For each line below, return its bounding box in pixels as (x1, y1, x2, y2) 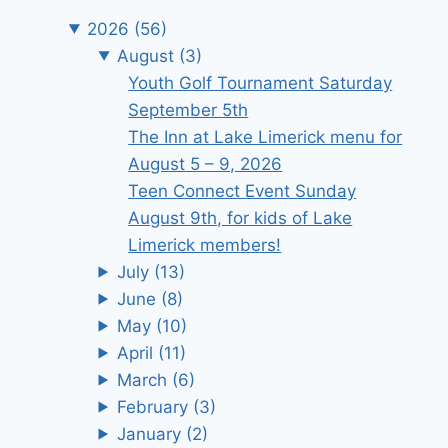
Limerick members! (128, 234, 282, 255)
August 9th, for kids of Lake (128, 207, 353, 228)
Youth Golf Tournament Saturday (128, 72, 393, 93)
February (116, 396, 193, 417)
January (116, 423, 186, 444)
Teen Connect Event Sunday (128, 180, 357, 201)
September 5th (128, 99, 249, 120)
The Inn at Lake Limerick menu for (128, 126, 403, 147)
